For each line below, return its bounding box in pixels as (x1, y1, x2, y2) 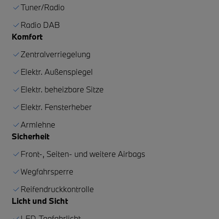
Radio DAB (21, 19, 60, 30)
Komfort (12, 31, 43, 42)
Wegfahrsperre (21, 166, 73, 176)
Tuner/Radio (21, 1, 65, 12)
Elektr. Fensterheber (21, 101, 92, 112)
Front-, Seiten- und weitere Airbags (21, 148, 145, 159)
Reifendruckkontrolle (21, 183, 94, 194)
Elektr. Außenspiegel (21, 66, 93, 77)
